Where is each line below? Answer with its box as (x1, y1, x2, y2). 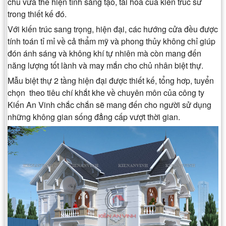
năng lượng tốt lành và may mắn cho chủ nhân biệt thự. (8, 60, 203, 72)
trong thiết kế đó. (8, 8, 67, 20)
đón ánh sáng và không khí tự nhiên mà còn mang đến (8, 47, 201, 60)
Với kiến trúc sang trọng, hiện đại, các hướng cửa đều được (8, 23, 218, 35)
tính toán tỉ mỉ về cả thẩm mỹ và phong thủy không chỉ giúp (8, 35, 215, 47)
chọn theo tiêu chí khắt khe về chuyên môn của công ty (8, 87, 204, 99)
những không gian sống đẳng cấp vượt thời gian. (8, 111, 180, 123)
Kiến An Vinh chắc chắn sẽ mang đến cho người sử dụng (8, 99, 211, 111)
